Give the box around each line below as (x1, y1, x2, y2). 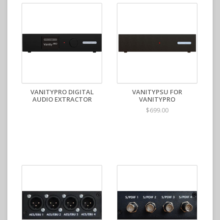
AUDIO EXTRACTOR (32, 95, 92, 104)
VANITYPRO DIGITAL (30, 87, 94, 96)
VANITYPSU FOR (132, 87, 182, 96)
